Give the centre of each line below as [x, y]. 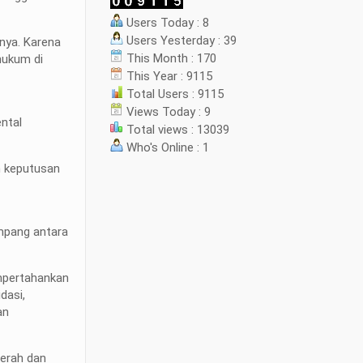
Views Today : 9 [167, 112]
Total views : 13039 [177, 130]
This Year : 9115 [168, 76]
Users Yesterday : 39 [180, 41]
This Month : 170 [170, 58]
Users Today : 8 [167, 23]
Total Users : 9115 [174, 94]
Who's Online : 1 [167, 147]
